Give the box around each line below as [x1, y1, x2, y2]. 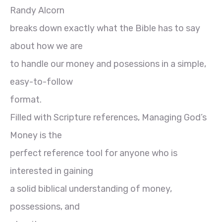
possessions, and [10, 201, 80, 212]
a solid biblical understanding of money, [10, 183, 172, 194]
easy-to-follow [10, 76, 73, 87]
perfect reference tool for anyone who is [10, 147, 177, 159]
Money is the [10, 129, 62, 141]
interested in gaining [10, 165, 93, 176]
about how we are [10, 40, 83, 52]
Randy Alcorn [10, 4, 64, 16]
